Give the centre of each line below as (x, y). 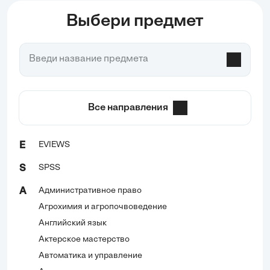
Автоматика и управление (90, 256)
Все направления (128, 108)
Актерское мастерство (84, 239)
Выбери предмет (135, 21)
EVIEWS (54, 145)
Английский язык (73, 223)
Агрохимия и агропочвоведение (103, 207)
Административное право (90, 190)
